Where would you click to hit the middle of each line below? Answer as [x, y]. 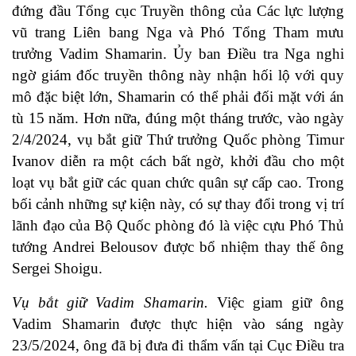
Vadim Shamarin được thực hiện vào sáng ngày [178, 324]
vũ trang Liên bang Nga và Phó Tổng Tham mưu [178, 33]
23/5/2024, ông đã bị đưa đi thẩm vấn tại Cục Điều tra [178, 346]
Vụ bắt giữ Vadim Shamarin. [110, 303]
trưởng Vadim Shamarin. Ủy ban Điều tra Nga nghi [178, 54]
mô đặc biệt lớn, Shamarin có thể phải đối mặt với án [178, 97]
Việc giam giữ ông [276, 303]
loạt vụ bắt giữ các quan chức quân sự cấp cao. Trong [178, 183]
